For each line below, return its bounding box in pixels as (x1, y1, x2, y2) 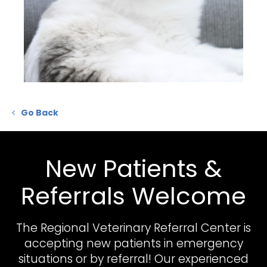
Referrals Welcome (21, 179, 246, 213)
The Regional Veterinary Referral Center (16, 219, 241, 236)
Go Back (21, 106, 58, 119)
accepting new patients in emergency (24, 235, 243, 252)
